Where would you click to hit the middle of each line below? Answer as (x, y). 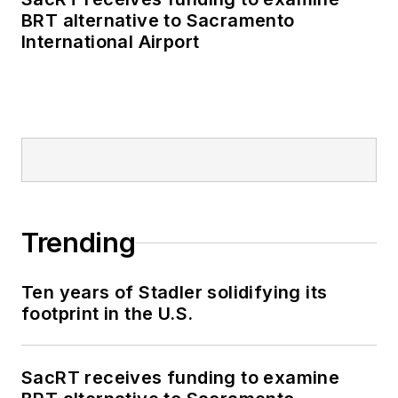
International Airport (111, 42)
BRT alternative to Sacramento (158, 21)
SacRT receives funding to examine (181, 378)
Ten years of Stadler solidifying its (175, 293)
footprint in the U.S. (107, 314)
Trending (79, 243)
